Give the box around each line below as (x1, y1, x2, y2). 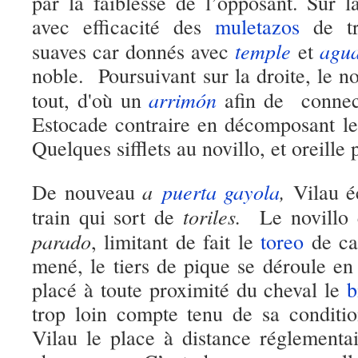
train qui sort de (32, 203, 183, 230)
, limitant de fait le (91, 228, 261, 255)
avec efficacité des (32, 13, 215, 40)
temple (235, 37, 292, 65)
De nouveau (32, 178, 143, 205)
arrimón (149, 86, 217, 113)
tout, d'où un (32, 86, 149, 113)
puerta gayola (161, 177, 280, 205)
